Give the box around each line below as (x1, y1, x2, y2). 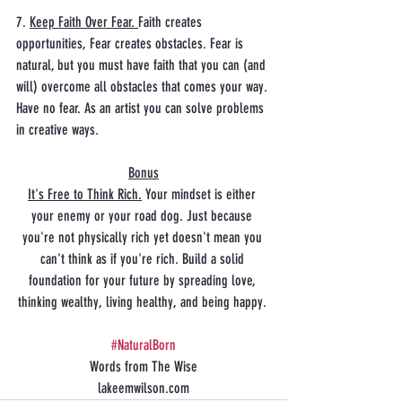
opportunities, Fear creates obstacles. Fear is (16, 34, 247, 52)
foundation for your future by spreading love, (29, 271, 258, 289)
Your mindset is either (142, 185, 259, 203)
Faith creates (138, 13, 205, 31)
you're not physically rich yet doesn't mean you (22, 228, 266, 246)
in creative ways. (16, 120, 102, 138)
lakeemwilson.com (98, 379, 189, 397)
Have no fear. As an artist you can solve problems (16, 99, 267, 117)
